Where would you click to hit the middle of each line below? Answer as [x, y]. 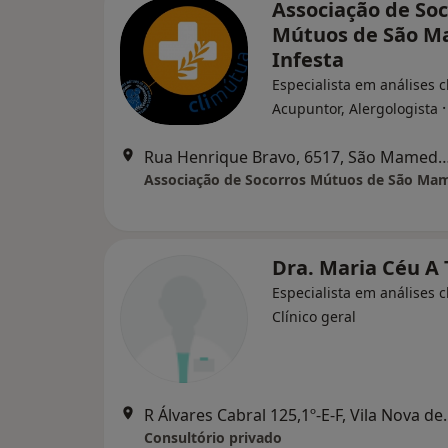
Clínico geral [314, 316]
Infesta [308, 59]
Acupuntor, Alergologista [355, 108]
